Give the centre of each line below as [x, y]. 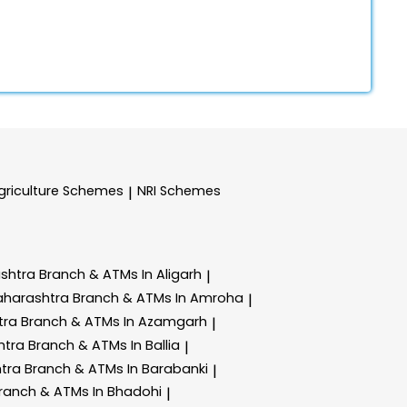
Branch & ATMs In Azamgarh [114, 321]
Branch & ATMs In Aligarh [120, 275]
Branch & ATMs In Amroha [158, 298]
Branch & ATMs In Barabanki [116, 368]
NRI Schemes [179, 191]
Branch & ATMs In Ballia [104, 345]
